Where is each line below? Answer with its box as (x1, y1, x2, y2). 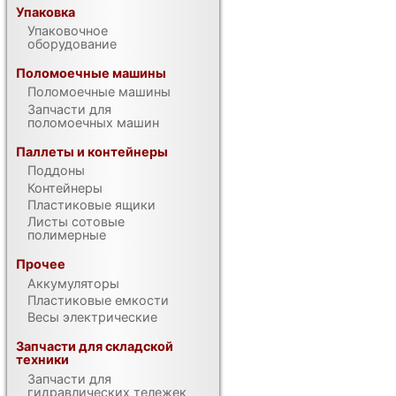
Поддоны (27, 163, 86, 179)
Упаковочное (27, 23, 109, 39)
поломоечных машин (27, 114, 160, 130)
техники (16, 352, 70, 368)
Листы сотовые (27, 214, 126, 230)
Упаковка (16, 4, 76, 19)
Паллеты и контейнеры (16, 143, 169, 159)
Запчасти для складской (16, 339, 174, 354)
